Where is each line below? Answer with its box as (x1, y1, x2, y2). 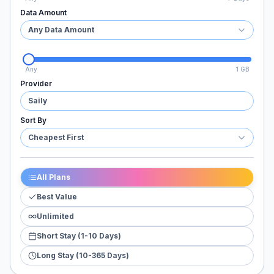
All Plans (37, 172, 70, 182)
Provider (20, 79, 52, 88)
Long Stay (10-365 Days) (37, 251, 129, 260)
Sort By (20, 116, 46, 125)
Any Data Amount (28, 25, 94, 34)
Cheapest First (28, 133, 84, 142)
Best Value (37, 192, 77, 201)
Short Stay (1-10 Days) (37, 231, 121, 240)
